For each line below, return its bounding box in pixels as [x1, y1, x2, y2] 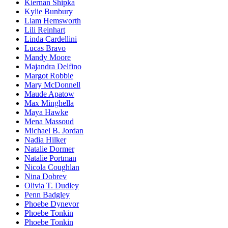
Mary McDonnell [24, 80, 80, 89]
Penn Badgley [24, 190, 70, 199]
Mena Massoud [24, 117, 74, 126]
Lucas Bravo [24, 43, 66, 52]
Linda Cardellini [24, 34, 77, 43]
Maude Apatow [24, 89, 74, 98]
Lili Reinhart [24, 25, 65, 34]
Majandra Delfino [24, 62, 81, 71]
